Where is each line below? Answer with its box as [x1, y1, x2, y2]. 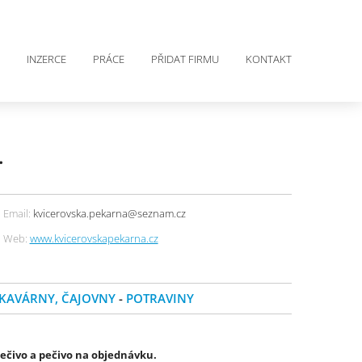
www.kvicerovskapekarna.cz [29, 231, 158, 246]
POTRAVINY [126, 290, 195, 306]
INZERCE [27, 52, 66, 66]
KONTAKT [246, 52, 292, 66]
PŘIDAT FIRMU [151, 52, 219, 66]
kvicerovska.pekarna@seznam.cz [30, 206, 186, 221]
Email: [2, 206, 31, 221]
